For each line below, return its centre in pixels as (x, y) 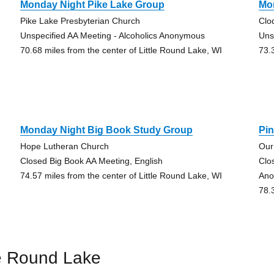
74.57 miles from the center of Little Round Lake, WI (121, 176)
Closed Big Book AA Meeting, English (91, 161)
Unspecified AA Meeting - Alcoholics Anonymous (112, 35)
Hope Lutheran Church (64, 146)
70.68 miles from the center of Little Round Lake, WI (121, 50)
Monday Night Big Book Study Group (106, 130)
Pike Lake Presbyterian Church (80, 21)
